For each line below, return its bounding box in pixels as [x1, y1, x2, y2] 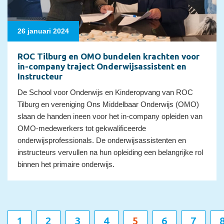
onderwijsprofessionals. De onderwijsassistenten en [17, 135, 186, 144]
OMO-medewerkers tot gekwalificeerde [17, 123, 146, 132]
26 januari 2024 [17, 26, 69, 35]
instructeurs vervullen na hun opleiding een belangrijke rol [17, 147, 203, 156]
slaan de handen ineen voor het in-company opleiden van [17, 111, 202, 120]
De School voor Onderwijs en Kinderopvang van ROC [17, 87, 193, 96]
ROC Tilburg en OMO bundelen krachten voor [17, 51, 199, 61]
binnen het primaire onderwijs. [17, 159, 114, 168]
